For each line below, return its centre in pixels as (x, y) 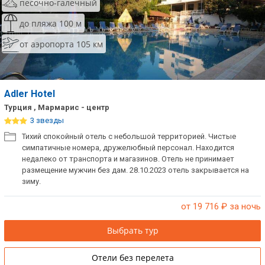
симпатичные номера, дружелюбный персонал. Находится (128, 148)
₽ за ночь (240, 206)
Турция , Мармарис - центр (57, 107)
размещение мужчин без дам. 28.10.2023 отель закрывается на (135, 170)
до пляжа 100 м (51, 23)
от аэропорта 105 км (61, 44)
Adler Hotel (31, 94)
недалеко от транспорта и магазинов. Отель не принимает (128, 159)
